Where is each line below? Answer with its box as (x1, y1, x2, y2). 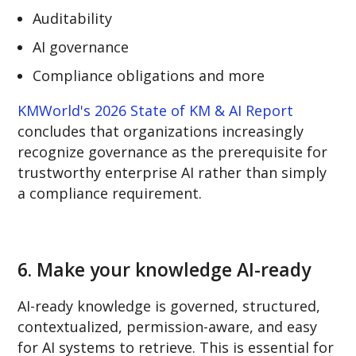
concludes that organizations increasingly (17, 121, 304, 141)
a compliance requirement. (17, 183, 203, 203)
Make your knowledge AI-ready (37, 256, 311, 282)
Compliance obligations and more (33, 65, 265, 85)
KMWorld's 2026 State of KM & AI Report (17, 100, 294, 120)
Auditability (33, 8, 113, 28)
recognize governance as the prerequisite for (17, 141, 328, 161)
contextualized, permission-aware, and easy (17, 317, 318, 337)
